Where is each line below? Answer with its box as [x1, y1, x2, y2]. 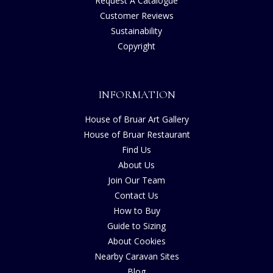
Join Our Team [108, 174, 165, 186]
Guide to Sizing [107, 219, 166, 232]
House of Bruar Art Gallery [84, 113, 189, 125]
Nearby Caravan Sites [94, 250, 179, 262]
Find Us [122, 143, 151, 155]
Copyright [118, 40, 155, 52]
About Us [118, 158, 155, 171]
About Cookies [107, 235, 166, 247]
